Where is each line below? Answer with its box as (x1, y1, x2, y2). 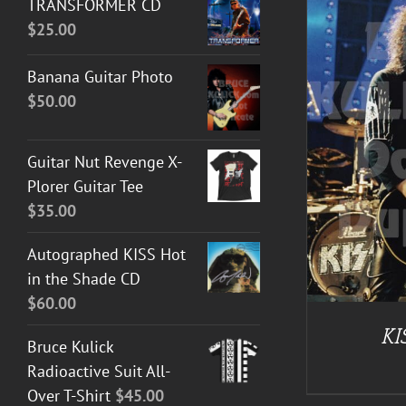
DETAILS (196, 125, 241, 140)
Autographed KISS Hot (27, 243, 186, 265)
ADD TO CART (93, 125, 168, 140)
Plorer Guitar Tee (27, 175, 143, 197)
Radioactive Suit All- (27, 360, 170, 382)
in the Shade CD (27, 267, 140, 289)
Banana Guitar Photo (27, 66, 173, 88)
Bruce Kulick (27, 335, 113, 357)
